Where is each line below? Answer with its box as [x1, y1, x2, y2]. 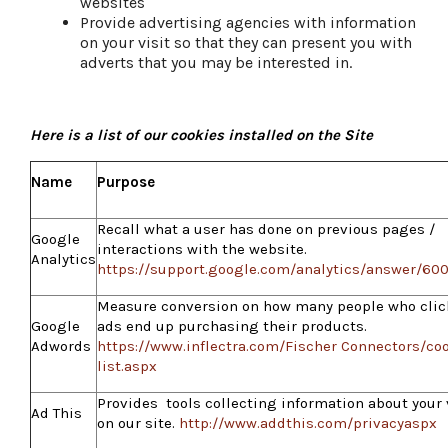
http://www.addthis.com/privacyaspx [179, 413, 437, 432]
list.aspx [97, 356, 157, 375]
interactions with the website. [97, 239, 307, 258]
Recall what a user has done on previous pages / [97, 219, 435, 238]
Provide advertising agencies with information [80, 12, 416, 32]
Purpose [97, 172, 155, 191]
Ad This [31, 403, 82, 422]
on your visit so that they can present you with [80, 32, 412, 52]
